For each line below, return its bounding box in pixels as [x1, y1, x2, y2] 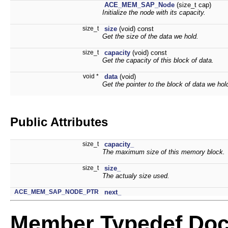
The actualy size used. [102, 172, 169, 180]
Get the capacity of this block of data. [102, 56, 214, 64]
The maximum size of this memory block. [102, 148, 225, 156]
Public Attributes [10, 115, 108, 129]
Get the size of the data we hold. [102, 32, 198, 40]
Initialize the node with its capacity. [102, 8, 206, 16]
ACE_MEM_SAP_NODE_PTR [14, 188, 99, 195]
